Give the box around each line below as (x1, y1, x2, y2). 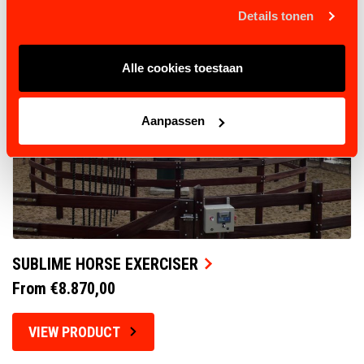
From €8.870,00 (12, 278, 115, 298)
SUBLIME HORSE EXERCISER (12, 253, 198, 274)
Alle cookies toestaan (121, 60, 243, 75)
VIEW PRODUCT (28, 323, 120, 340)
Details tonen (238, 9, 314, 23)
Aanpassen (141, 114, 205, 128)
